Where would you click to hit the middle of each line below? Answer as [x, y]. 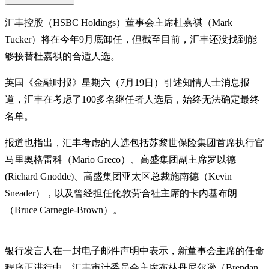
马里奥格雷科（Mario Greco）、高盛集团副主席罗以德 [120, 159]
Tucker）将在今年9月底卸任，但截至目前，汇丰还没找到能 [131, 39]
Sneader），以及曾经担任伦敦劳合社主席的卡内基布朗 [121, 193]
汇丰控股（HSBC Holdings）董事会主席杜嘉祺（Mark [119, 22]
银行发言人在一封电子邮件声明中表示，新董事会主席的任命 [134, 250]
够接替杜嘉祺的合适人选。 [62, 56]
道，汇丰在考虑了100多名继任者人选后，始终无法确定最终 [132, 99]
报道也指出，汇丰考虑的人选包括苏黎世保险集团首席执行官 [134, 142]
